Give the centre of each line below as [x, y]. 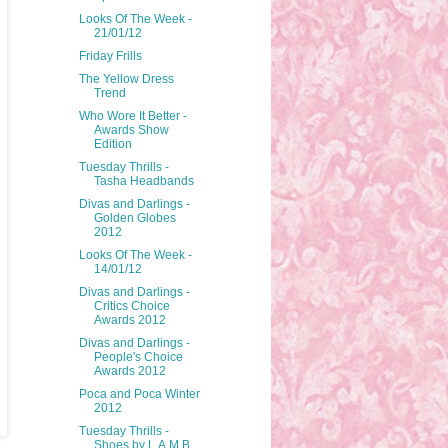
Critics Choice [131, 306]
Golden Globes [134, 218]
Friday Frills [110, 56]
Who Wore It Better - [132, 116]
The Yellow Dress [126, 79]
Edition [112, 144]
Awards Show [131, 130]
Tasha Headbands [143, 181]
